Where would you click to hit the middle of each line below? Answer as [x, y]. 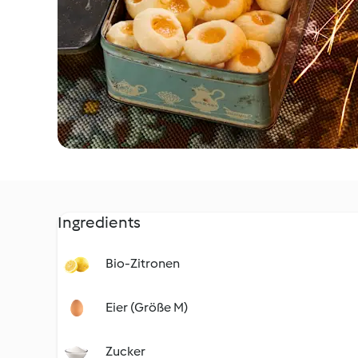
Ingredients [99, 222]
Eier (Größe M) [147, 307]
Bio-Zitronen [143, 263]
